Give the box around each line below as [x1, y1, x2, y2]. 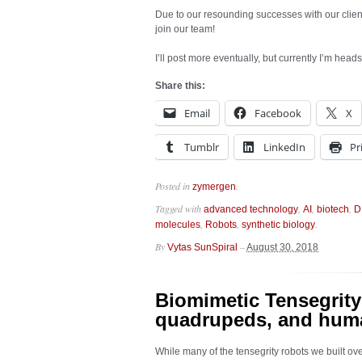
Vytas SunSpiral [167, 242, 238, 253]
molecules [155, 219, 200, 230]
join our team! [155, 23, 215, 35]
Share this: [155, 80, 205, 91]
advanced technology [204, 204, 298, 215]
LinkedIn [263, 140, 305, 154]
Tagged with [155, 202, 204, 215]
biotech [317, 204, 349, 215]
